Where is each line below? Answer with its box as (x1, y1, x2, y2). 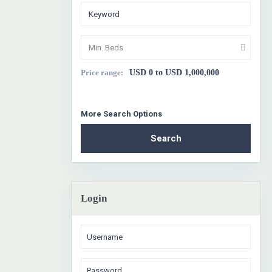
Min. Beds (89, 43, 123, 52)
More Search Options (81, 109, 162, 118)
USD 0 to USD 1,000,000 (129, 68, 219, 77)
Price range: (81, 68, 123, 77)
